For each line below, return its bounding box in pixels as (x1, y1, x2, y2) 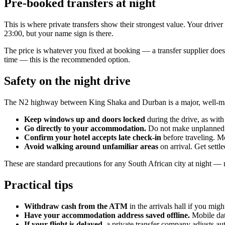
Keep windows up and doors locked (24, 115, 145, 124)
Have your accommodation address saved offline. (24, 210, 190, 219)
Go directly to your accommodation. (24, 124, 146, 133)
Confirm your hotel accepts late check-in (24, 133, 161, 142)
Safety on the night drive (4, 74, 131, 88)
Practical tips (4, 178, 73, 191)
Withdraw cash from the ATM (24, 201, 128, 210)
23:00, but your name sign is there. (4, 29, 114, 38)
